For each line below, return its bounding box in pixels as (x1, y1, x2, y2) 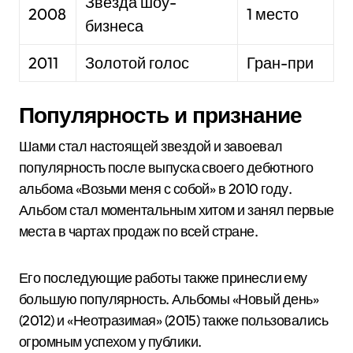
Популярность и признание (19, 101, 302, 128)
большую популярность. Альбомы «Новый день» (19, 290, 319, 308)
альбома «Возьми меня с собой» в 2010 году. (19, 180, 292, 198)
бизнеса (85, 16, 144, 35)
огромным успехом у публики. (19, 333, 202, 351)
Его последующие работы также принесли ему (19, 269, 307, 287)
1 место (247, 4, 299, 24)
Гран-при (247, 53, 314, 72)
